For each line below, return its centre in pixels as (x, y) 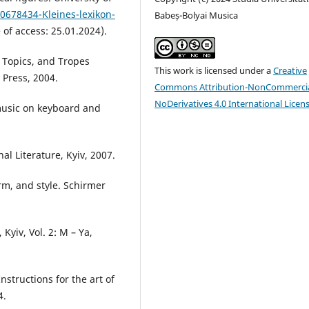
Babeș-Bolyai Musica (197, 16)
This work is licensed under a (214, 71)
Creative (290, 71)
